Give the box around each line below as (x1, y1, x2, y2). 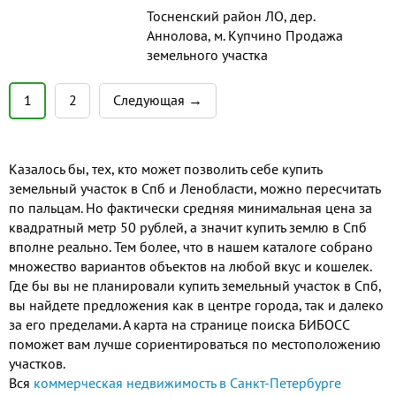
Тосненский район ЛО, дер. (147, 7, 315, 25)
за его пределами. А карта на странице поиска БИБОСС (9, 316, 349, 333)
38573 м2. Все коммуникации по (147, 143, 349, 161)
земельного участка (147, 46, 268, 64)
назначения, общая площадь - (147, 124, 331, 141)
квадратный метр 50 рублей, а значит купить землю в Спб (9, 218, 367, 236)
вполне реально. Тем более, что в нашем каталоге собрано (9, 238, 373, 255)
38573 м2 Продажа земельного (147, 85, 343, 103)
